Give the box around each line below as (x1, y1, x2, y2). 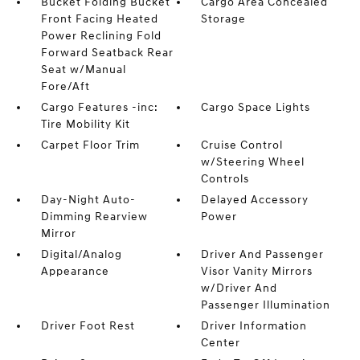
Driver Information (201, 319, 308, 333)
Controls (201, 172, 250, 186)
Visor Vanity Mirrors (201, 264, 313, 278)
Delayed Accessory (201, 193, 309, 207)
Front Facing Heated (40, 12, 158, 26)
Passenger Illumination (201, 298, 331, 312)
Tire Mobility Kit (40, 117, 130, 131)
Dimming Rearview (40, 210, 148, 223)
